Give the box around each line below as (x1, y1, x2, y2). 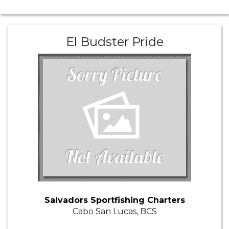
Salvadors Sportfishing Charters (44, 195, 185, 205)
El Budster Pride (65, 34, 164, 50)
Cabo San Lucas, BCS (72, 207, 157, 217)
